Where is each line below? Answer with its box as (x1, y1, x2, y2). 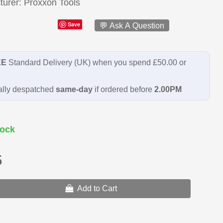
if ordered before (92, 85, 154, 94)
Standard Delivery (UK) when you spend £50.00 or (6, 58, 186, 67)
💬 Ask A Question (99, 21, 164, 29)
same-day (55, 85, 93, 94)
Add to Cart (77, 184, 117, 192)
